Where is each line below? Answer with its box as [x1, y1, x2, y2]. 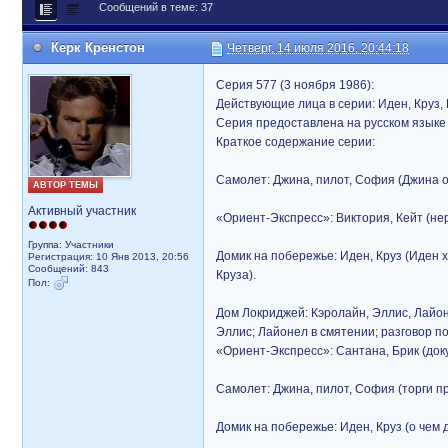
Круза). [216, 268, 256, 282]
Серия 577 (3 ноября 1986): [216, 78, 374, 92]
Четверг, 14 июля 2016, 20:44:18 [227, 41, 409, 55]
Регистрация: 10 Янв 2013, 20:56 [28, 251, 189, 262]
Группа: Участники [28, 239, 114, 250]
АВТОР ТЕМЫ [33, 180, 98, 190]
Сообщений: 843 [28, 263, 109, 274]
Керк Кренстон [51, 40, 145, 55]
